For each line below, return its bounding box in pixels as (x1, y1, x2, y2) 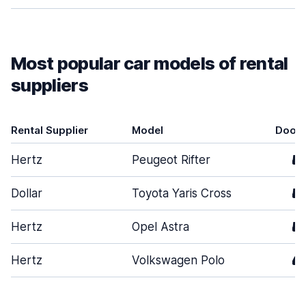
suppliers (11, 74, 88, 96)
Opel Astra (132, 220, 189, 234)
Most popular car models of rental (11, 53, 288, 74)
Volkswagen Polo (132, 253, 225, 267)
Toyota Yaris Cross (132, 186, 232, 200)
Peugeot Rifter (132, 153, 210, 167)
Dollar (11, 186, 42, 200)
